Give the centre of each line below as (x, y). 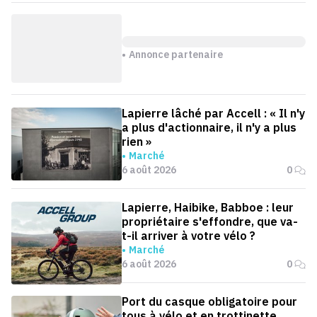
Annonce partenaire (176, 54)
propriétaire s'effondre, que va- (210, 222)
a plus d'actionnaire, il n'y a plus (209, 128)
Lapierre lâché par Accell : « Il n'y (213, 114)
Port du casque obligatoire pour (209, 302)
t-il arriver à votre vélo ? (189, 236)
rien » (137, 142)
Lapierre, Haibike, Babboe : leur (208, 208)
